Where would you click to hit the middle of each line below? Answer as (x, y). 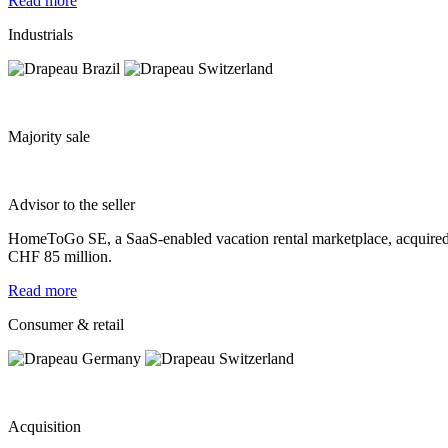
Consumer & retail (66, 324)
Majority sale (49, 136)
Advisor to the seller (71, 204)
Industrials (40, 34)
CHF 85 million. (60, 256)
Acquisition (44, 426)
